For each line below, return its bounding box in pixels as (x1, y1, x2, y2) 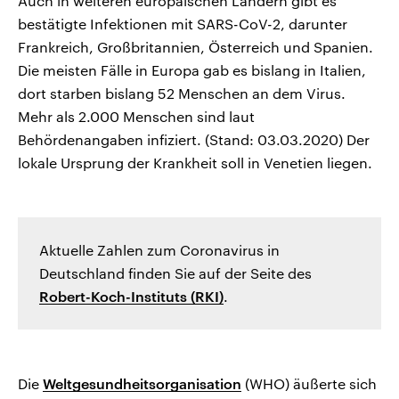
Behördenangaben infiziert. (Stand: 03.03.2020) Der (18, 131, 370, 149)
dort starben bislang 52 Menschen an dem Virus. (18, 85, 346, 102)
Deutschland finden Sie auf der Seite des (39, 265, 312, 282)
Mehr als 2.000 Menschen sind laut (18, 108, 255, 126)
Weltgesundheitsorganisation (43, 375, 241, 393)
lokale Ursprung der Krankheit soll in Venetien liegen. (18, 154, 372, 172)
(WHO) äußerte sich (241, 375, 377, 393)
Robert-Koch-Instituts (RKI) (39, 288, 224, 305)
